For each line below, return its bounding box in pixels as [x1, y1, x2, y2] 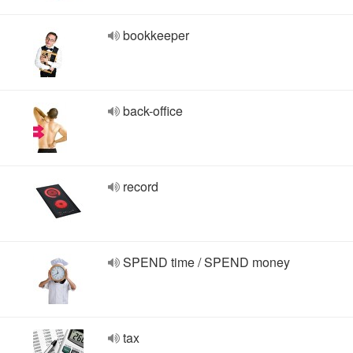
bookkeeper [123, 26, 189, 44]
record [123, 177, 158, 195]
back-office [123, 102, 183, 120]
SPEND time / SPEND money [123, 253, 290, 271]
